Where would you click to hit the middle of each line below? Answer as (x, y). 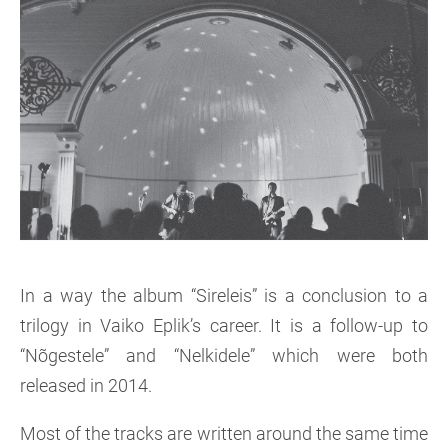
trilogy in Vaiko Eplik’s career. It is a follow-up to (224, 325)
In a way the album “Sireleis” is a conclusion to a (224, 295)
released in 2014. (86, 385)
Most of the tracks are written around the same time (224, 433)
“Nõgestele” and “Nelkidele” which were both (224, 355)
